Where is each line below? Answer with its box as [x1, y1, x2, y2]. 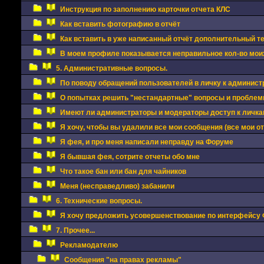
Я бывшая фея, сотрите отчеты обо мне [60, 153, 200, 161]
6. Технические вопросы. [55, 197, 142, 205]
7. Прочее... [55, 226, 95, 235]
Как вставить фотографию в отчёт [60, 20, 180, 28]
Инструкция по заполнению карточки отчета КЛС [60, 5, 230, 14]
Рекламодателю [60, 241, 118, 249]
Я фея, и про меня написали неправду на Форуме [60, 138, 233, 146]
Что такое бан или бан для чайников [60, 167, 186, 176]
